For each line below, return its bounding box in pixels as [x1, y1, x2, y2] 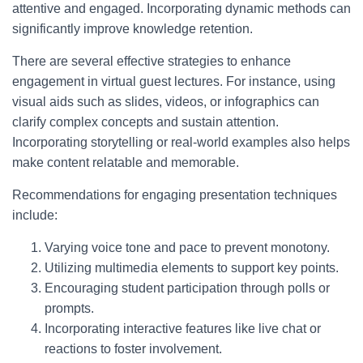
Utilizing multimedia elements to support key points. [45, 261, 339, 275]
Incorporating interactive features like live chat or [45, 322, 321, 335]
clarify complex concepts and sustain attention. [12, 115, 279, 129]
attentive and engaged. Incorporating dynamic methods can [12, 2, 351, 15]
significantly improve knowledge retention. [12, 22, 253, 36]
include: [12, 208, 58, 222]
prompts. [45, 301, 94, 315]
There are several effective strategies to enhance [12, 54, 291, 68]
